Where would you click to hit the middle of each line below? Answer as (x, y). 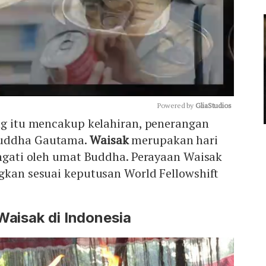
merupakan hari (175, 140)
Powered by (177, 105)
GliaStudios (213, 105)
